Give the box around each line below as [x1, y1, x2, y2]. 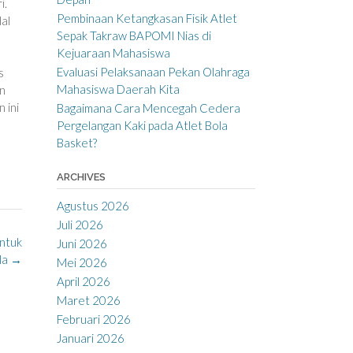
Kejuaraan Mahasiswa [56, 45, 170, 60]
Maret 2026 [56, 292, 121, 307]
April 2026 [56, 273, 110, 288]
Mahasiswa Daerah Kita [56, 81, 180, 96]
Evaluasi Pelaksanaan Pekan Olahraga [56, 64, 250, 79]
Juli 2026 [56, 217, 103, 232]
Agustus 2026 [56, 198, 129, 213]
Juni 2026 [56, 236, 107, 251]
